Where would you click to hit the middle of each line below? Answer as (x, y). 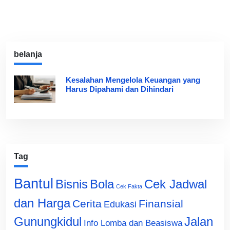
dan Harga (42, 203)
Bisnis (72, 184)
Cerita (87, 203)
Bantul (34, 184)
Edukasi (120, 204)
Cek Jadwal (176, 184)
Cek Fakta (129, 186)
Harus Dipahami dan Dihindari (119, 89)
